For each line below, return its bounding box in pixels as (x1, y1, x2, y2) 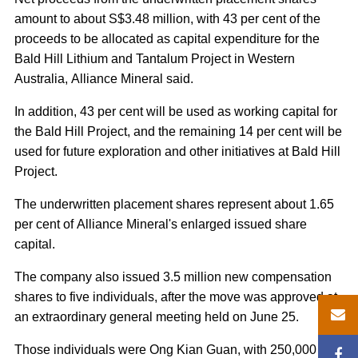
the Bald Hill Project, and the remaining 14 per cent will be (14, 125, 342, 138)
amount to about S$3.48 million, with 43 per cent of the (14, 12, 320, 26)
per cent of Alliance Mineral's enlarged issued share (14, 217, 307, 231)
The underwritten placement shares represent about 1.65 (14, 197, 334, 211)
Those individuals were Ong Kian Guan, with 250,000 (14, 343, 316, 356)
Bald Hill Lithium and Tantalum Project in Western (14, 52, 295, 66)
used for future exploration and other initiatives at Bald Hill (14, 145, 340, 158)
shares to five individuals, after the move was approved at (14, 290, 337, 304)
